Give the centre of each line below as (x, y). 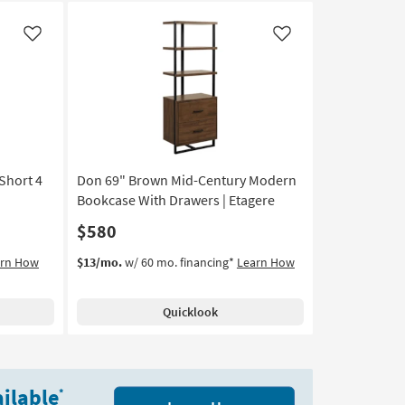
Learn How (265, 263)
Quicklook (190, 312)
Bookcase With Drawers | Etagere (175, 200)
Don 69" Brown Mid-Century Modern (186, 180)
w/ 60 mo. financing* (179, 263)
